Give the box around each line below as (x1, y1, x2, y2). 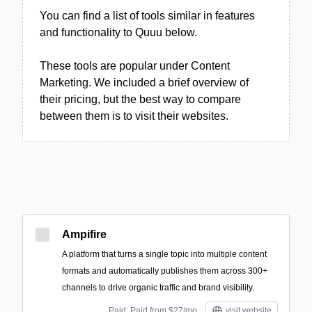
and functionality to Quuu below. (40, 26, 197, 38)
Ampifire (62, 228, 107, 240)
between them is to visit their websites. (40, 110, 228, 122)
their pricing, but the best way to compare (40, 93, 241, 105)
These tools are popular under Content (40, 60, 230, 72)
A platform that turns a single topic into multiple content (62, 249, 267, 259)
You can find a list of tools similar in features (40, 10, 255, 22)
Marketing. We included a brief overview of (40, 77, 249, 88)
